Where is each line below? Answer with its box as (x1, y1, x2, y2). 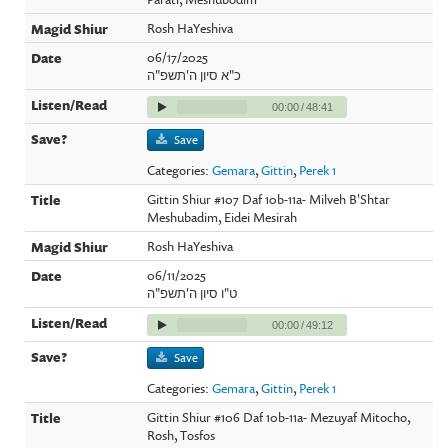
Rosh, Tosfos (147, 425, 216, 444)
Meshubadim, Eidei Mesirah (147, 207, 298, 226)
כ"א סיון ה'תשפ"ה (147, 65, 242, 84)
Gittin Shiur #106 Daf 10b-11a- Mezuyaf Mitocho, (147, 407, 412, 426)
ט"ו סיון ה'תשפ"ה (147, 283, 238, 302)
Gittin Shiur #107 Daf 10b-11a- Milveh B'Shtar (147, 189, 391, 208)
